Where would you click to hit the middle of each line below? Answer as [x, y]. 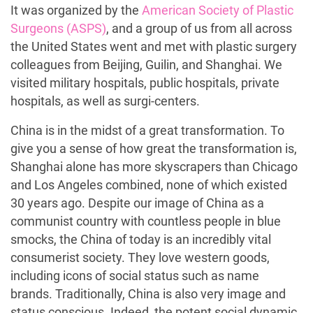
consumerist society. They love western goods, [140, 258]
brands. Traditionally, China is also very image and [148, 294]
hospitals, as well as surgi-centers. [105, 101]
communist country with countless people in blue [146, 221]
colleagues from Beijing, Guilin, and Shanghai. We [146, 65]
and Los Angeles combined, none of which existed [149, 185]
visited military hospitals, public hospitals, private [145, 83]
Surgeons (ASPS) [58, 29]
